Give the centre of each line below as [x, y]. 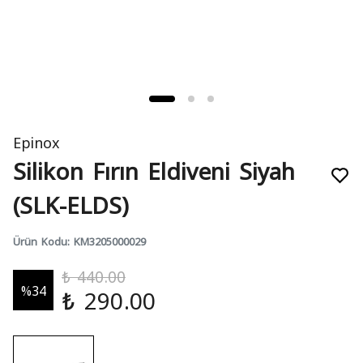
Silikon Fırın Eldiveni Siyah [154, 169]
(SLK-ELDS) [71, 203]
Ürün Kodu [40, 241]
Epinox [36, 141]
